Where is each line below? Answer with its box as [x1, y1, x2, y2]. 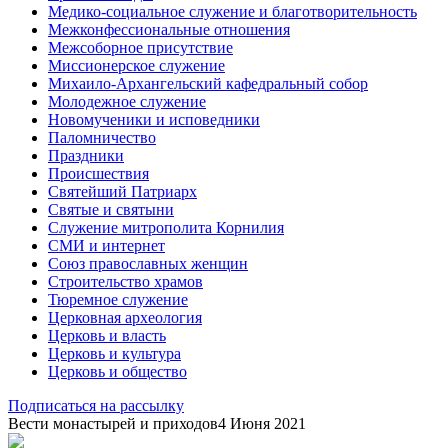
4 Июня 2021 [218, 414, 306, 432]
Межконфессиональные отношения [48, 20, 290, 38]
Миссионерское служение [48, 56, 225, 74]
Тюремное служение [48, 290, 188, 308]
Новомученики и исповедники [48, 110, 260, 128]
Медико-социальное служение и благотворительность [48, 2, 417, 20]
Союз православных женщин [48, 254, 248, 272]
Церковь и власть [48, 326, 166, 344]
